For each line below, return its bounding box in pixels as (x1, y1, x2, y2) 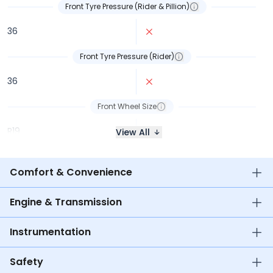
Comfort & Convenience (10, 165, 132, 179)
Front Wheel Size (97, 101, 157, 112)
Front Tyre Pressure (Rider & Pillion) (65, 1, 190, 12)
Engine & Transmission (10, 195, 122, 209)
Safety (10, 255, 43, 269)
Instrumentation (10, 225, 91, 239)
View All (116, 126, 150, 138)
